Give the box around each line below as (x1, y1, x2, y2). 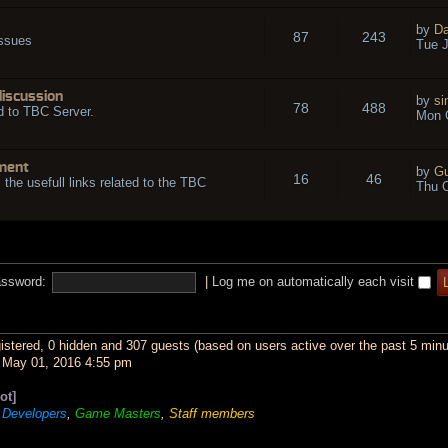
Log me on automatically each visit (212, 273, 419, 289)
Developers (2, 405, 67, 421)
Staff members (169, 405, 255, 421)
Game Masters (75, 405, 161, 421)
